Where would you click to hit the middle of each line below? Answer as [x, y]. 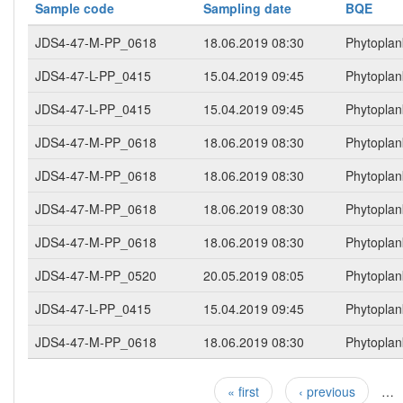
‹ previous [327, 392]
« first [243, 392]
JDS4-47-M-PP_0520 [96, 276]
